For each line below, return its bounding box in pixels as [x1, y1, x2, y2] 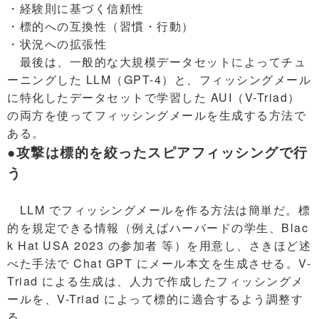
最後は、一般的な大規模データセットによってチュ [7, 53, 306, 70]
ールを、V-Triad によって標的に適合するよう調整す [7, 290, 303, 307]
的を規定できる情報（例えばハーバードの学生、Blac [7, 219, 308, 236]
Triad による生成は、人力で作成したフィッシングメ [7, 272, 304, 289]
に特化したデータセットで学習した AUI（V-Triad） [7, 88, 300, 105]
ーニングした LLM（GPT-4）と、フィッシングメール [7, 70, 311, 88]
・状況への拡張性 [7, 35, 107, 52]
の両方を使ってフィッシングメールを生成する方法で [7, 106, 306, 123]
